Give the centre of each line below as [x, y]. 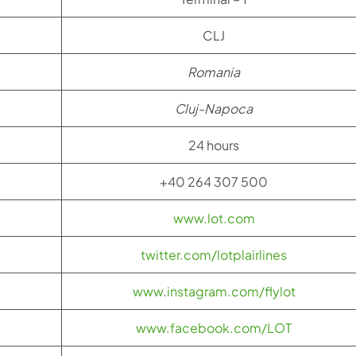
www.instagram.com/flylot [214, 291]
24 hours [214, 145]
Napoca [228, 108]
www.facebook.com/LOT [214, 328]
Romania [214, 72]
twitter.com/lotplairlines [214, 255]
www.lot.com [214, 218]
